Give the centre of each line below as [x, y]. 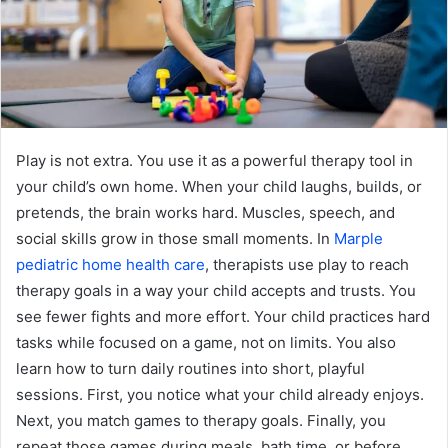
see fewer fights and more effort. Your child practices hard [223, 316]
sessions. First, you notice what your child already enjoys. [220, 394]
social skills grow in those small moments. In [175, 238]
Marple [358, 238]
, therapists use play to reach [307, 264]
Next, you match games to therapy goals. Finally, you [201, 420]
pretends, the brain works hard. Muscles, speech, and [205, 212]
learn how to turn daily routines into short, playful [190, 368]
